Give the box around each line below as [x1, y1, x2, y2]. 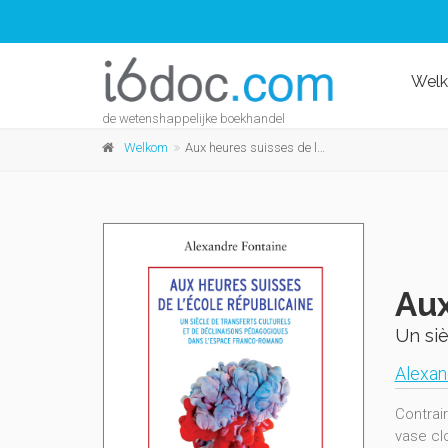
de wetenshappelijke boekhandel [102, 111, 285, 126]
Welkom [124, 140, 168, 155]
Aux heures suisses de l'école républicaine [185, 140, 317, 155]
